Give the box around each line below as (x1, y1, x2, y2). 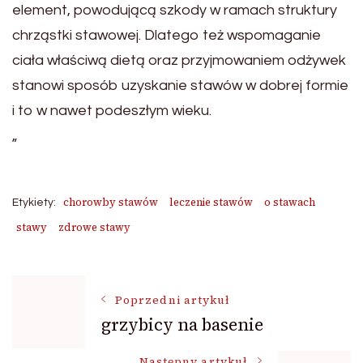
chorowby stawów (63, 195, 158, 209)
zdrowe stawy (58, 220, 130, 234)
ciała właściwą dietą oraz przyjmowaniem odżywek (12, 53, 346, 68)
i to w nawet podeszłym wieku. (12, 103, 211, 118)
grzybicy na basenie (101, 312, 263, 336)
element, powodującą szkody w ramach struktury (12, 2, 337, 18)
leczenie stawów (169, 195, 253, 209)
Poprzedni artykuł (115, 292, 231, 308)
